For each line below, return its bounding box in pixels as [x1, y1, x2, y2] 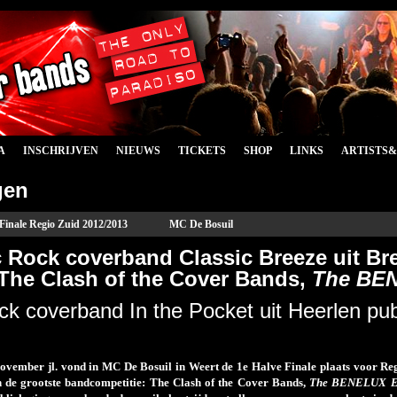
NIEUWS [116, 144, 160, 157]
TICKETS [178, 144, 226, 157]
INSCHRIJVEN [23, 144, 98, 157]
